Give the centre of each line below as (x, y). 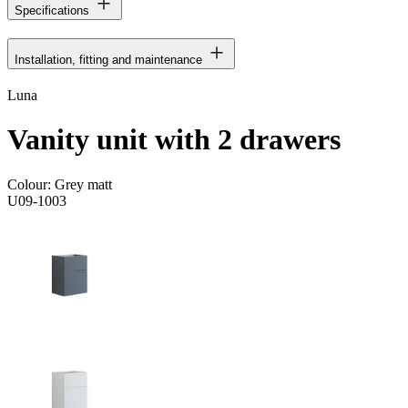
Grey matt (83, 184)
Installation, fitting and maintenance (108, 59)
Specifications (52, 10)
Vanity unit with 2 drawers (174, 140)
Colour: (31, 184)
